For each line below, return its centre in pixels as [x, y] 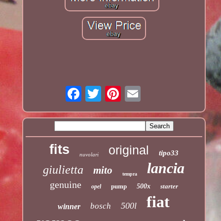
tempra [130, 174]
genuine [65, 185]
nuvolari [89, 155]
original [129, 150]
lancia [166, 168]
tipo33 [168, 153]
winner [69, 207]
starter [169, 186]
